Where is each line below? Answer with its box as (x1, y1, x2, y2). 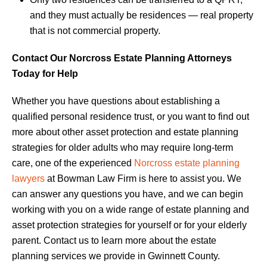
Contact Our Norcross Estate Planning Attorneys (12, 52, 232, 63)
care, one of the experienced (12, 157, 134, 168)
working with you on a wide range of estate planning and (12, 204, 249, 215)
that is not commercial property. (30, 25, 160, 36)
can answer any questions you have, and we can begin (12, 188, 243, 199)
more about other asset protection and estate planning (12, 126, 238, 137)
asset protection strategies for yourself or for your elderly (12, 219, 247, 230)
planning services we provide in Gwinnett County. (12, 250, 220, 261)
